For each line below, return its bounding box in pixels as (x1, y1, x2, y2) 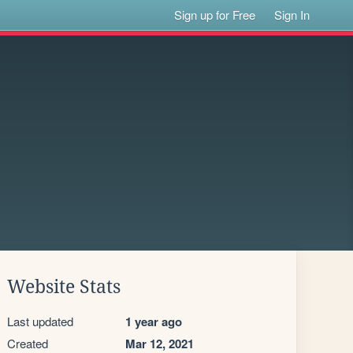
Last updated (7, 313, 73, 329)
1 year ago (125, 313, 182, 330)
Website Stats (7, 277, 121, 297)
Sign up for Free (174, 6, 256, 23)
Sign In (274, 6, 310, 23)
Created (7, 335, 48, 351)
